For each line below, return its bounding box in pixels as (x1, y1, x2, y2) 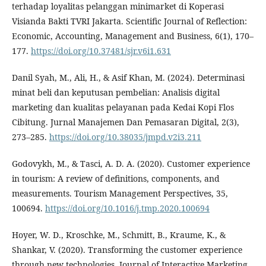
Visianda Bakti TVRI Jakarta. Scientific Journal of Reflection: (12, 15, 247, 27)
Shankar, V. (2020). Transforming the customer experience (12, 244, 242, 255)
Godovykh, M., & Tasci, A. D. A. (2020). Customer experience (12, 158, 250, 169)
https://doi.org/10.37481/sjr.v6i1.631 (31, 45, 171, 56)
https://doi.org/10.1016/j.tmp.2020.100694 (45, 202, 210, 214)
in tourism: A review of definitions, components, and (12, 173, 220, 184)
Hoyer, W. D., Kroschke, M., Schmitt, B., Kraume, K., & (12, 229, 226, 240)
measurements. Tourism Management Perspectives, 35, (12, 188, 228, 199)
